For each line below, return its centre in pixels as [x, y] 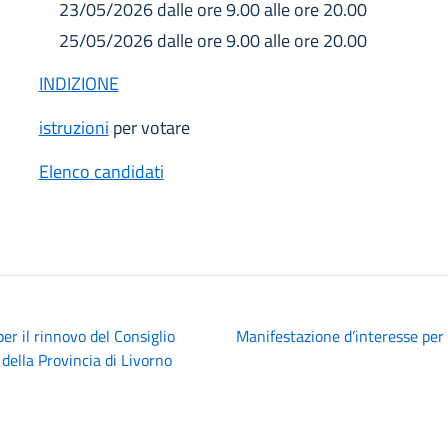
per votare [149, 127]
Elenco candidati [101, 171]
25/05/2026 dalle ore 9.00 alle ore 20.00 [212, 40]
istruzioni [73, 127]
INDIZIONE [78, 83]
